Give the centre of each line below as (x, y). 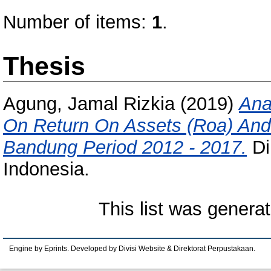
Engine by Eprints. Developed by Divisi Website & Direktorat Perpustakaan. (132, 249)
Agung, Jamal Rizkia (89, 104)
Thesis (44, 66)
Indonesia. (46, 169)
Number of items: (77, 22)
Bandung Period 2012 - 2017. (125, 148)
